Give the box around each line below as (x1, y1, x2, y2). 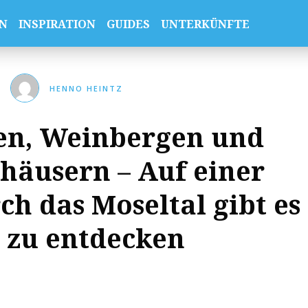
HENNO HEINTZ (49, 82, 124, 93)
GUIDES (106, 16, 150, 32)
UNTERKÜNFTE (160, 16, 250, 32)
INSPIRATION (18, 16, 96, 32)
